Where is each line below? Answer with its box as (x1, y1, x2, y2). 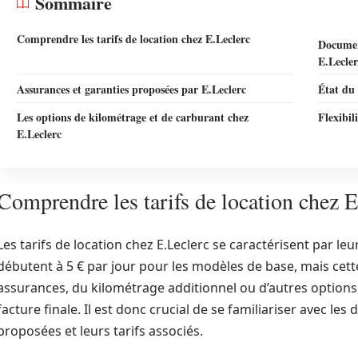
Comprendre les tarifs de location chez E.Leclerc (17, 30, 250, 47)
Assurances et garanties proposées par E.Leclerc (17, 81, 246, 97)
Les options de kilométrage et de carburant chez (17, 109, 249, 125)
